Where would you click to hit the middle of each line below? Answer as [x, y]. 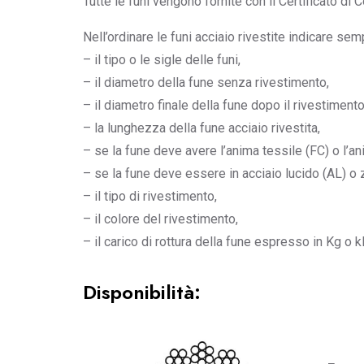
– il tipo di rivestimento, [150, 196]
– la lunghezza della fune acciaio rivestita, [201, 128]
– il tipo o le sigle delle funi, [162, 60]
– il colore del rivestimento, [160, 219]
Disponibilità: [142, 292]
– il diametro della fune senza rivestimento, [206, 82]
